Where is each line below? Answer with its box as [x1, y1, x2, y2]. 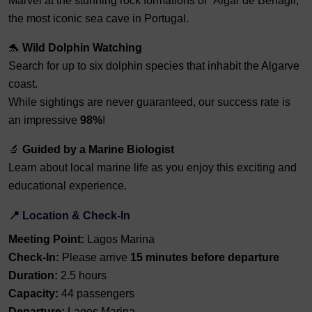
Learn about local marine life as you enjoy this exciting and [8, 161, 297, 173]
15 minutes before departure [130, 251, 279, 263]
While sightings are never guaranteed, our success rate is [8, 95, 290, 108]
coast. [8, 77, 38, 90]
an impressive [8, 114, 80, 126]
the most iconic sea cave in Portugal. [8, 12, 189, 24]
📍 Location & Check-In [8, 209, 130, 221]
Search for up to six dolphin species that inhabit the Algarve [8, 59, 299, 72]
